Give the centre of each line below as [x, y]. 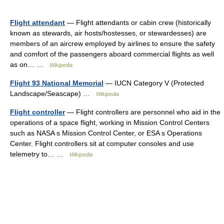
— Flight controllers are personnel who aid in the [143, 112]
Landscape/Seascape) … [53, 93]
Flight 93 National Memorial [57, 83]
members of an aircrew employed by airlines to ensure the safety [112, 43]
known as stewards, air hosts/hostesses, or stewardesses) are [108, 33]
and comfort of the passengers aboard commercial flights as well [112, 54]
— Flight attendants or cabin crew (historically [138, 22]
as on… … [30, 64]
